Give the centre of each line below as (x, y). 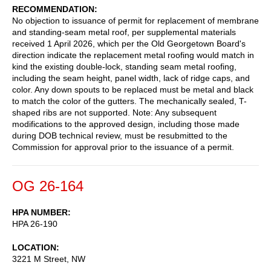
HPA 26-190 (35, 224)
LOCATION (34, 247)
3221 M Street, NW (49, 259)
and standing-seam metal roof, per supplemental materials (124, 32)
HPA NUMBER (40, 212)
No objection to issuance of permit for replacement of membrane (135, 20)
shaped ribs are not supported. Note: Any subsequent (114, 112)
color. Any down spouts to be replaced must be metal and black (133, 89)
